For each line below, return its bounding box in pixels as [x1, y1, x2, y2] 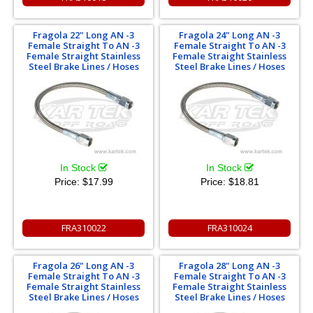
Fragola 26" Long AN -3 [33, 259, 134, 272]
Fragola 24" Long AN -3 [179, 28, 280, 41]
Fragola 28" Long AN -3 [179, 259, 280, 272]
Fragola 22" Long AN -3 [33, 28, 134, 41]
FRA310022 [61, 221, 106, 234]
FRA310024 [207, 221, 252, 234]
